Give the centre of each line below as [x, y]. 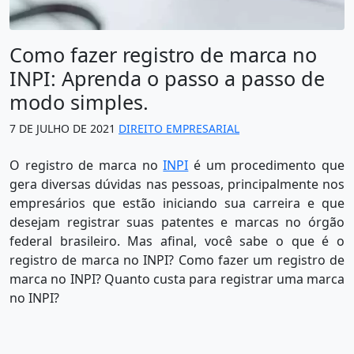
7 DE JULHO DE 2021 [62, 129]
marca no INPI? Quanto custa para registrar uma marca [177, 279]
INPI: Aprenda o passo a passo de [167, 79]
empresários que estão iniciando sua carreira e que [177, 203]
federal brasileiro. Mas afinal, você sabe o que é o [177, 241]
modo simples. [79, 102]
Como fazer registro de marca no [163, 55]
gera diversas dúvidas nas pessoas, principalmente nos [177, 185]
